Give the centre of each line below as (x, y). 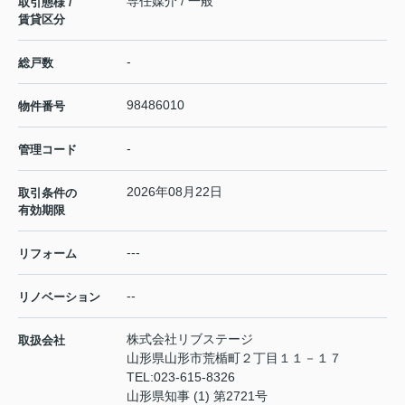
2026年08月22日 (174, 191)
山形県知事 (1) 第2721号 (197, 396)
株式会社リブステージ (190, 339)
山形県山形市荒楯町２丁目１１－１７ (236, 358)
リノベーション (59, 297)
